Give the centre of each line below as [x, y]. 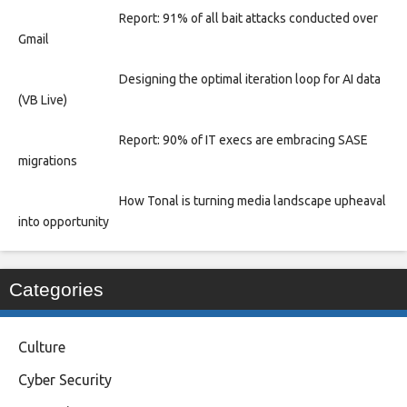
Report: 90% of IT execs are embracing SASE [243, 140]
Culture [42, 347]
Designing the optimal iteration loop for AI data [249, 79]
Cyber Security [65, 380]
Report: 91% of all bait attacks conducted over [248, 19]
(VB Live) [43, 100]
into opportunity [66, 222]
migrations [48, 161]
